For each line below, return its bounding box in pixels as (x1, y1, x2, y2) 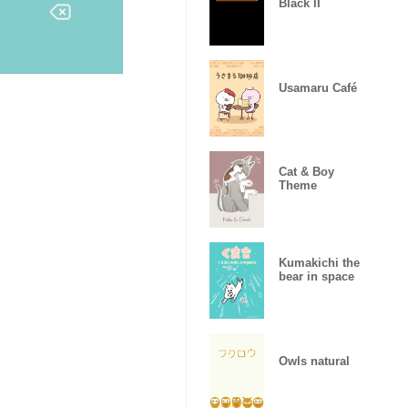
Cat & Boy (279, 165, 334, 178)
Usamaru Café (279, 80, 357, 95)
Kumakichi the (279, 256, 360, 270)
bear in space (279, 270, 354, 283)
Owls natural (279, 353, 350, 368)
